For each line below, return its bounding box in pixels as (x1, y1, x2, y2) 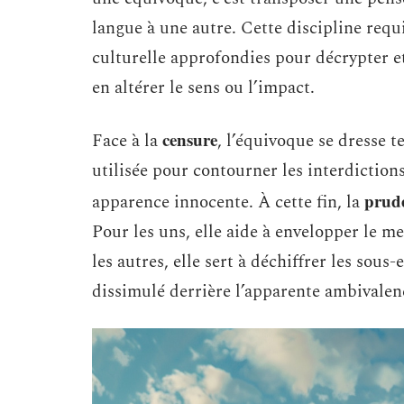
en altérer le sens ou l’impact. (92, 75, 315, 101)
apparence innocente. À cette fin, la (92, 189, 364, 216)
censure (162, 127, 217, 151)
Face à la (92, 128, 162, 154)
